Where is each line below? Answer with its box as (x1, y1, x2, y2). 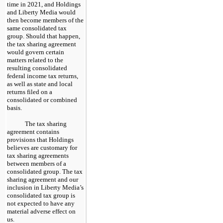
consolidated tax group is (7, 191, 75, 199)
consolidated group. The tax (7, 167, 83, 175)
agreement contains (7, 127, 59, 135)
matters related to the (7, 56, 63, 64)
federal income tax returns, (7, 72, 78, 80)
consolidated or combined (7, 96, 77, 104)
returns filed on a (7, 88, 52, 96)
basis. (7, 104, 22, 111)
